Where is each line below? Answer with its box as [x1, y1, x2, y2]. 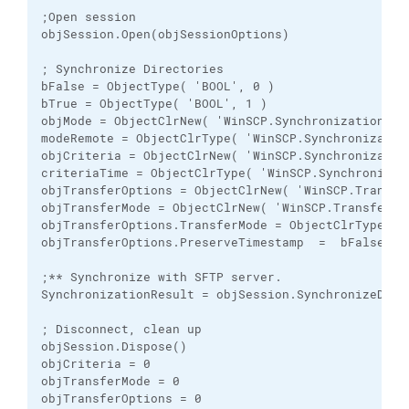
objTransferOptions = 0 [41, 391, 202, 406]
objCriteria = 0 [41, 356, 151, 372]
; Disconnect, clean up [41, 321, 202, 337]
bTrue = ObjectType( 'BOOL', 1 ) [41, 96, 267, 111]
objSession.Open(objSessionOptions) [41, 26, 289, 42]
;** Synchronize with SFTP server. [41, 269, 282, 285]
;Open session [41, 9, 136, 25]
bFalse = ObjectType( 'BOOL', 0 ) [41, 79, 275, 94]
